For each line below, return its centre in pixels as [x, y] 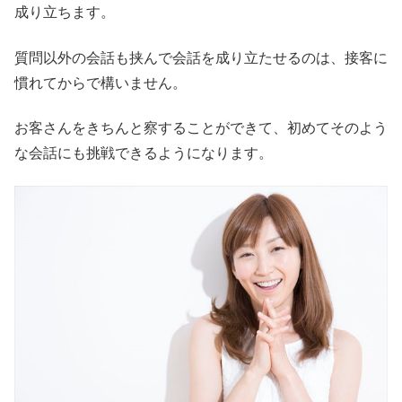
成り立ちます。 [65, 13]
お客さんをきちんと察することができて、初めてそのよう [201, 128]
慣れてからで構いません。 [100, 83]
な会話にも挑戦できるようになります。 [144, 153]
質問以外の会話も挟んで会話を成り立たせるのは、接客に [201, 57]
